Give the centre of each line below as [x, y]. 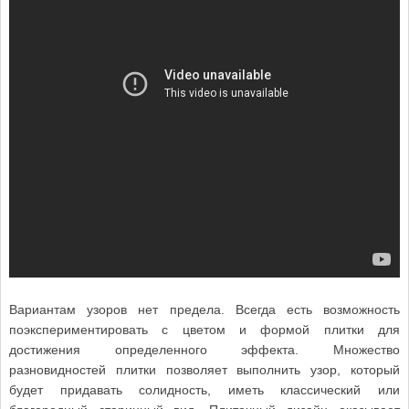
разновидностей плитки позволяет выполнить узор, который [204, 369]
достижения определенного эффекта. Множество [204, 349]
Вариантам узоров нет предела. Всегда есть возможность [204, 309]
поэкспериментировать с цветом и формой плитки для [204, 329]
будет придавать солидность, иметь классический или [204, 389]
